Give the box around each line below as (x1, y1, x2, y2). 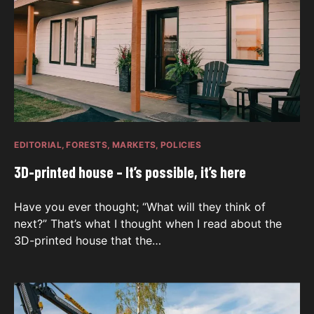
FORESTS (66, 139, 108, 151)
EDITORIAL (14, 139, 62, 151)
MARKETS (111, 139, 156, 151)
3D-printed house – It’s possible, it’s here (14, 163, 246, 182)
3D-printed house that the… (14, 233, 161, 248)
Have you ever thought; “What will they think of (14, 200, 266, 214)
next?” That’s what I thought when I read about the (14, 217, 282, 231)
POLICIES (160, 139, 202, 151)
